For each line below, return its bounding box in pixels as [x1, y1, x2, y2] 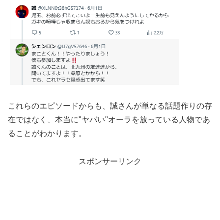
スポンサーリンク [79, 157, 141, 165]
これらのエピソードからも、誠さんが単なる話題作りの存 [8, 101, 212, 110]
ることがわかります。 [8, 129, 86, 137]
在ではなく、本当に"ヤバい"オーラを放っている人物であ [8, 115, 210, 124]
